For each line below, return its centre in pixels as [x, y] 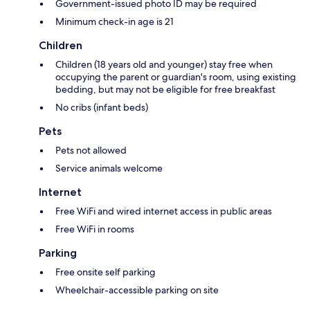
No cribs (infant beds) [102, 108]
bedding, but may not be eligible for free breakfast [165, 90]
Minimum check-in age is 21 [115, 22]
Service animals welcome [109, 168]
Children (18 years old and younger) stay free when [164, 65]
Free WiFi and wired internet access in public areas [164, 211]
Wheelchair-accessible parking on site [137, 290]
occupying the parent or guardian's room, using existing [176, 77]
